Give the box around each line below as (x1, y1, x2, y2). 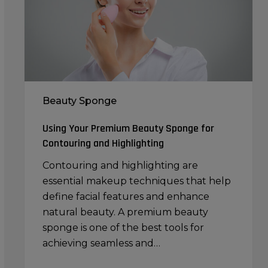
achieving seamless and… (42, 237, 160, 249)
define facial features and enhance (42, 191, 209, 203)
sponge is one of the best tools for (42, 222, 204, 234)
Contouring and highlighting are (42, 160, 198, 172)
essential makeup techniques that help (42, 175, 231, 187)
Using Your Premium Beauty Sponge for (42, 121, 214, 136)
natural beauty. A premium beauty (42, 206, 208, 218)
